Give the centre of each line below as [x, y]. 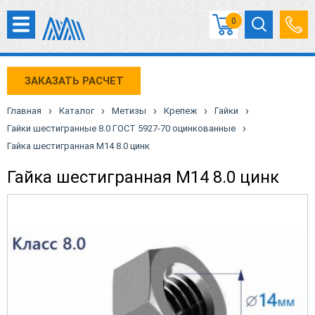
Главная [24, 111]
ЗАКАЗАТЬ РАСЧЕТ [74, 81]
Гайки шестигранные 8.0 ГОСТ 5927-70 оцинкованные [121, 128]
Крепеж [180, 111]
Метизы [129, 111]
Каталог [77, 111]
